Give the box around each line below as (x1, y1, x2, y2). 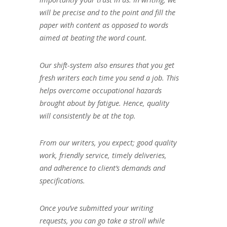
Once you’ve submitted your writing (39, 203, 153, 213)
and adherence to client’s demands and (39, 163, 165, 173)
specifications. (39, 176, 85, 186)
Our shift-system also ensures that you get (39, 60, 174, 70)
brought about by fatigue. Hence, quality (39, 98, 169, 108)
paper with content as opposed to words (39, 20, 168, 30)
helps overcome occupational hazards (39, 85, 162, 95)
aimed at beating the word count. (39, 32, 147, 43)
